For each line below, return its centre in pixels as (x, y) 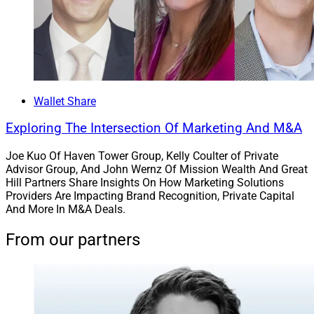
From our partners (73, 240)
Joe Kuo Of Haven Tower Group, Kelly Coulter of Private (142, 156)
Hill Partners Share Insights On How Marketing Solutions (145, 183)
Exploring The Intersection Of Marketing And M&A (154, 129)
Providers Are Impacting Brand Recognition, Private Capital (150, 196)
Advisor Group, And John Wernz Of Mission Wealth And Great (157, 170)
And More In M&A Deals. (66, 210)
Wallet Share (65, 101)
